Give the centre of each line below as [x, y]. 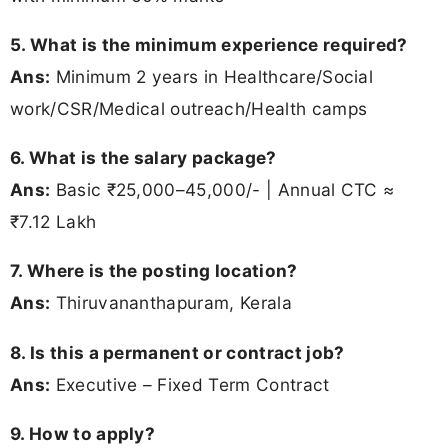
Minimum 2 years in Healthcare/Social [212, 77]
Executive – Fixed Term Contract [190, 384]
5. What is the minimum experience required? [209, 45]
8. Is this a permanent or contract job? [177, 352]
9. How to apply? [83, 433]
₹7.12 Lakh [53, 222]
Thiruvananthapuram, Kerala [171, 303]
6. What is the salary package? [143, 158]
